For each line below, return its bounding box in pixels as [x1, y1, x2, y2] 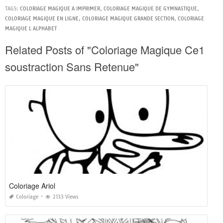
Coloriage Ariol [9, 180, 55, 191]
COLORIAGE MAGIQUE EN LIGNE [5, 15, 79, 22]
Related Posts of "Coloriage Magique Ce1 [5, 41, 205, 57]
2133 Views [53, 193, 79, 200]
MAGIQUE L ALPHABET [5, 25, 57, 32]
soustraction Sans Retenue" [5, 58, 139, 74]
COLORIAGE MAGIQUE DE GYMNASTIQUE [104, 5, 197, 12]
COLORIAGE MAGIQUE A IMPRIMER [20, 5, 100, 12]
